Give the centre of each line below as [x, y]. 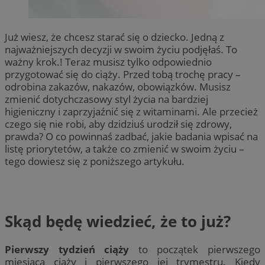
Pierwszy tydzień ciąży [67, 249]
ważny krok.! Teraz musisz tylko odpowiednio [108, 62]
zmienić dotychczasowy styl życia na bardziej [106, 99]
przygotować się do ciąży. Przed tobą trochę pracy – [123, 74]
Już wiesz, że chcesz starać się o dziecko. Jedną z [114, 37]
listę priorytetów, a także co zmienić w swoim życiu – [125, 148]
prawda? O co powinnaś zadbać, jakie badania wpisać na [131, 136]
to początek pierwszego [195, 249]
